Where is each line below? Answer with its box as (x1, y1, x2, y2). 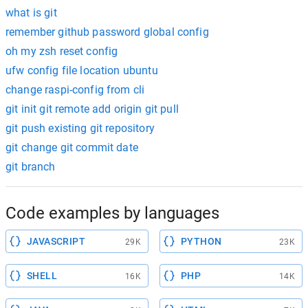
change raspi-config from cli (5, 83, 145, 96)
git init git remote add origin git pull (5, 102, 179, 115)
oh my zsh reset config (5, 45, 118, 58)
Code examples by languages (5, 203, 219, 223)
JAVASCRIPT (27, 236, 85, 247)
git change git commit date (5, 141, 138, 154)
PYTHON (181, 236, 222, 247)
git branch (5, 160, 56, 173)
